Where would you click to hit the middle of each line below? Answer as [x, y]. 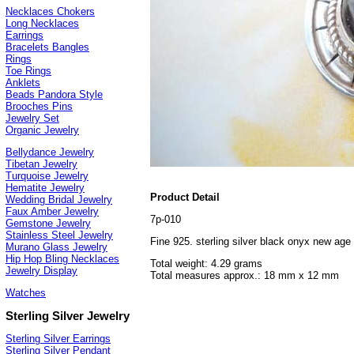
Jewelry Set [32, 119]
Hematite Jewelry [45, 188]
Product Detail [185, 197]
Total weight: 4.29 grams [206, 264]
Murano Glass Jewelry [56, 247]
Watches [26, 293]
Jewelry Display [41, 271]
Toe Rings [28, 71]
